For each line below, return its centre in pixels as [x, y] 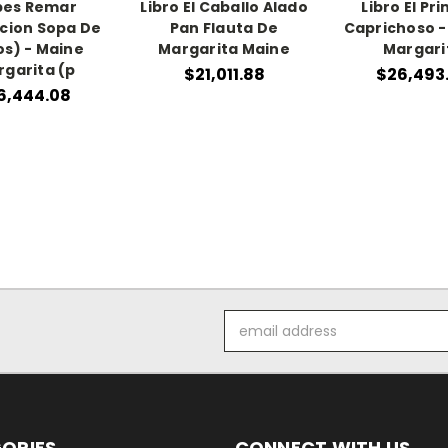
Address [251, 341]
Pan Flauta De [224, 27]
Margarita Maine [224, 48]
